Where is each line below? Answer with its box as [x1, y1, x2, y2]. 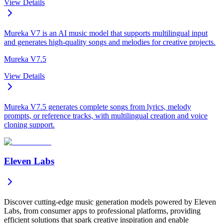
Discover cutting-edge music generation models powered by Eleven [4, 198, 216, 207]
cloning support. [4, 120, 55, 129]
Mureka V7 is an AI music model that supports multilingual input [4, 28, 208, 37]
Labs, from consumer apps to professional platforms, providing [4, 207, 201, 216]
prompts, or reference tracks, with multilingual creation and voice [4, 111, 208, 120]
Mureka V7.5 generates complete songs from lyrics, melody [4, 102, 191, 111]
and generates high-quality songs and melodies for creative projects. [4, 37, 216, 46]
